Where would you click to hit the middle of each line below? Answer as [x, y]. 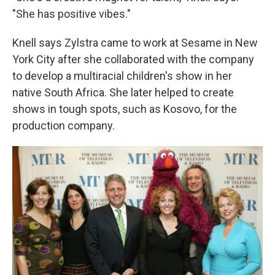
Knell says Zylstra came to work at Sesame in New [135, 43]
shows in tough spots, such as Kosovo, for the [125, 109]
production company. [64, 126]
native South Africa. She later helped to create [123, 92]
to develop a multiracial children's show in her [122, 76]
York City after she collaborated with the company [133, 59]
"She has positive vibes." [72, 14]
